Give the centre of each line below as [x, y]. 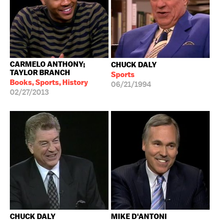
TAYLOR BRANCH [40, 72]
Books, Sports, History [49, 82]
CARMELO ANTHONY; [48, 64]
